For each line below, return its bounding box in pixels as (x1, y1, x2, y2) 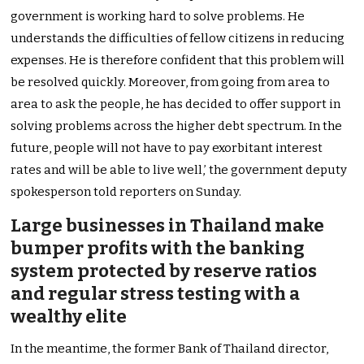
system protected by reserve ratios (11, 260, 318, 283)
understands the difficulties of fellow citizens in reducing (11, 31, 345, 46)
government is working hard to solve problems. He (11, 9, 305, 24)
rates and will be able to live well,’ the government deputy (11, 162, 348, 178)
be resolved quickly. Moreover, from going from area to (11, 75, 331, 90)
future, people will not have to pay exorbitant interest (11, 141, 323, 156)
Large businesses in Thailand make (11, 214, 325, 237)
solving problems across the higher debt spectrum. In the (11, 119, 343, 134)
